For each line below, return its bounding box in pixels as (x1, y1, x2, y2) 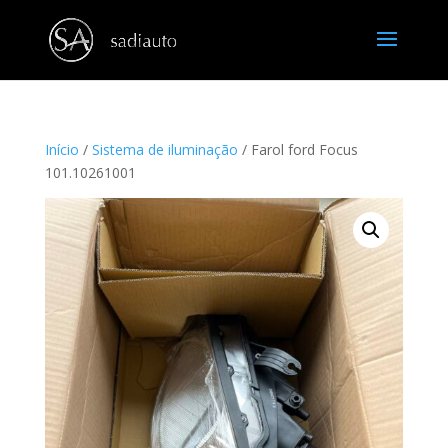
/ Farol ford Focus (237, 140, 358, 159)
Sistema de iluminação (91, 140, 238, 159)
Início (44, 140, 79, 159)
